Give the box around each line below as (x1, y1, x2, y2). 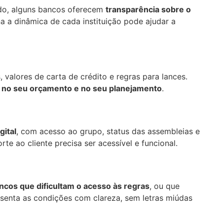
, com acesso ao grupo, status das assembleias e (16, 126, 200, 136)
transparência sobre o (106, 4, 191, 15)
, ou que (149, 181, 180, 191)
